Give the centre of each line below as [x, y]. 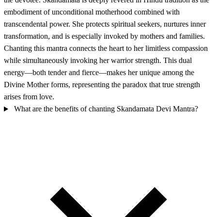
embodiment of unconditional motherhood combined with [92, 12]
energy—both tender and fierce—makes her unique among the [99, 73]
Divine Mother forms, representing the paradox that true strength [102, 85]
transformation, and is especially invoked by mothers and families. [104, 36]
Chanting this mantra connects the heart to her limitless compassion [106, 48]
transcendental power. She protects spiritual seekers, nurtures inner [105, 24]
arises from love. [29, 97]
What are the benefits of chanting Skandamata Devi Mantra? [106, 109]
